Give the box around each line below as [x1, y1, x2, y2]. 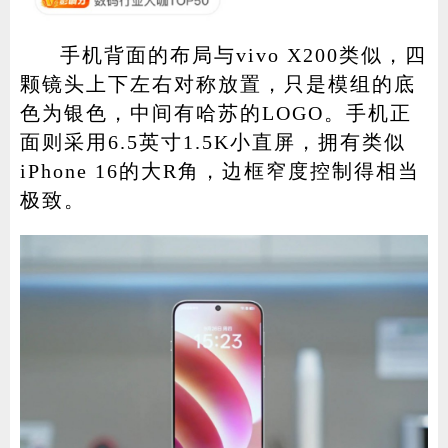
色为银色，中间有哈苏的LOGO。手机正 [19, 102, 412, 125]
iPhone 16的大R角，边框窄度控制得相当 [19, 160, 420, 183]
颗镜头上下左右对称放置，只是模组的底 [19, 73, 416, 96]
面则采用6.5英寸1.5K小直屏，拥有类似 [19, 131, 406, 154]
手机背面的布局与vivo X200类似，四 [59, 44, 427, 67]
